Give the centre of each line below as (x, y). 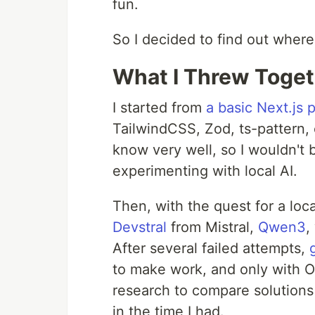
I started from (159, 108)
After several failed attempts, (211, 249)
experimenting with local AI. (205, 171)
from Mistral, (212, 227)
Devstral (140, 227)
